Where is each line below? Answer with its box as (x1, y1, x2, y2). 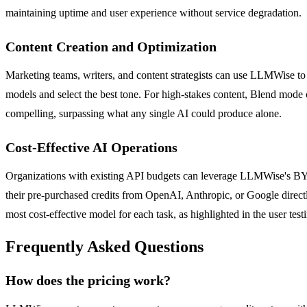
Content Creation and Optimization (5, 39, 217, 55)
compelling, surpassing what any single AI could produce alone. (5, 108, 282, 120)
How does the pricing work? (5, 273, 171, 288)
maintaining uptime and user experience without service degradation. (5, 7, 302, 19)
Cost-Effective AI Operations (5, 140, 177, 156)
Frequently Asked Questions (5, 238, 204, 256)
